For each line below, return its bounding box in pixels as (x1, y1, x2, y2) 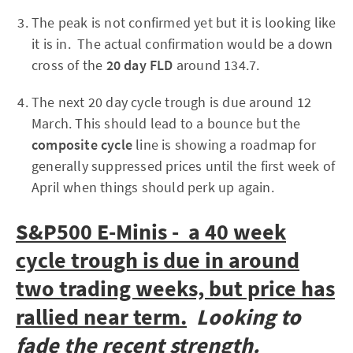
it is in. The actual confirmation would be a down (32, 34, 333, 53)
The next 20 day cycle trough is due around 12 (32, 92, 312, 111)
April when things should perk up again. (32, 177, 274, 196)
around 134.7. (173, 55, 260, 74)
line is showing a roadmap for (136, 135, 317, 154)
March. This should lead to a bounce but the (32, 113, 301, 132)
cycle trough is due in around (16, 245, 299, 274)
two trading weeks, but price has (16, 273, 335, 303)
